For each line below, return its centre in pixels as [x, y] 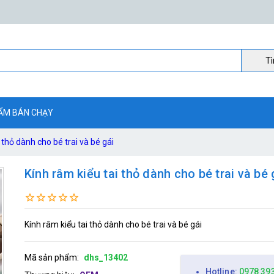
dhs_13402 [106, 257]
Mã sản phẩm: [51, 257]
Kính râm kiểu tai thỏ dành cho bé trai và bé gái [113, 224]
